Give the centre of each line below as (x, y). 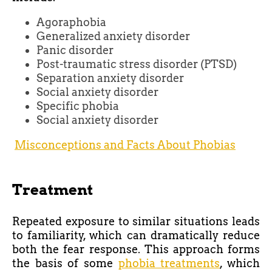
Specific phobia (78, 106)
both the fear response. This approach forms (136, 250)
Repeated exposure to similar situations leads (136, 222)
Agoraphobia (71, 22)
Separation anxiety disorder (110, 78)
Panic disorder (75, 50)
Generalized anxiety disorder (113, 36)
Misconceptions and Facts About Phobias (125, 145)
